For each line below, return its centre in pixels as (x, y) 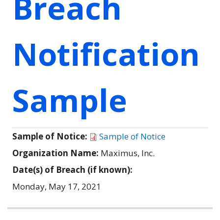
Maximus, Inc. (128, 153)
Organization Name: (56, 153)
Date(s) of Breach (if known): (73, 169)
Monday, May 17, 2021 (57, 186)
